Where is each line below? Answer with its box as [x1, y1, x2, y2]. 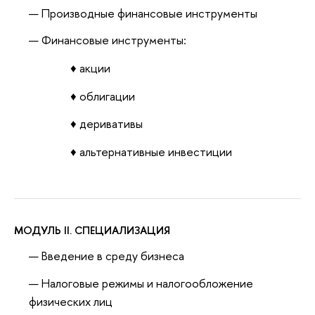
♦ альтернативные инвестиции [70, 143, 232, 160]
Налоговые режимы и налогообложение [41, 274, 254, 291]
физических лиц [29, 292, 113, 309]
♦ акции [70, 60, 110, 77]
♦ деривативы [70, 115, 143, 132]
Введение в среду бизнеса [41, 247, 185, 264]
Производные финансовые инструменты [41, 4, 258, 21]
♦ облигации [70, 87, 135, 104]
